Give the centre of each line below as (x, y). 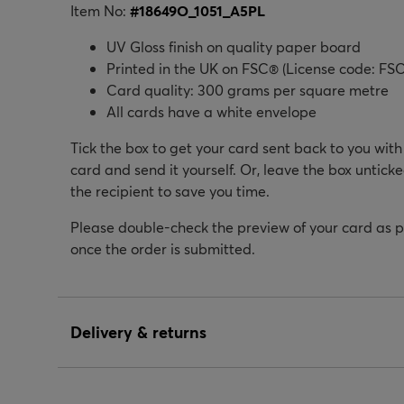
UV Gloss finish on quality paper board (234, 46)
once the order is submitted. (163, 248)
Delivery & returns (138, 331)
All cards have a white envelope (211, 111)
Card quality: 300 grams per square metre (248, 89)
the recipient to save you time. (170, 190)
